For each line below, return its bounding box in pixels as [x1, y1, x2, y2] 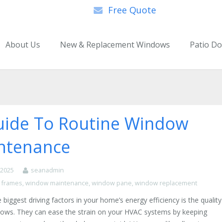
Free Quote [108, 3, 156, 16]
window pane [92, 179, 132, 187]
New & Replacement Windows [60, 39, 170, 50]
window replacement [135, 179, 198, 187]
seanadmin [31, 166, 64, 174]
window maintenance [25, 179, 89, 187]
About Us [5, 39, 40, 50]
